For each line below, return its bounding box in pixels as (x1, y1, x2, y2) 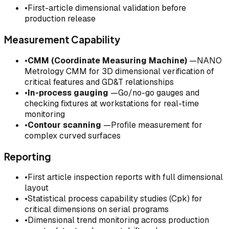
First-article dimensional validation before (28, 3, 186, 14)
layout (25, 182, 49, 194)
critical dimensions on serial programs (25, 204, 169, 215)
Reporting (4, 150, 51, 163)
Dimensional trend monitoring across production (28, 215, 209, 226)
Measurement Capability (4, 34, 120, 46)
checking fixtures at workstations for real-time (25, 98, 199, 109)
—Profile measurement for (101, 119, 202, 130)
